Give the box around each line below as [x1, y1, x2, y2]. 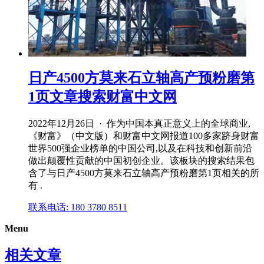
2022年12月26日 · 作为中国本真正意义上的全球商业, [28, 118, 250, 128]
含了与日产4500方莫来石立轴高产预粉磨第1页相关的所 [28, 167, 259, 178]
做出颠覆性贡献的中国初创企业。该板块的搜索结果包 [28, 155, 255, 166]
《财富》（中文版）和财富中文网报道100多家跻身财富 [28, 130, 259, 141]
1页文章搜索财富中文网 [28, 88, 177, 104]
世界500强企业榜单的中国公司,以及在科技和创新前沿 [28, 143, 252, 153]
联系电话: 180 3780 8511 [28, 202, 127, 212]
